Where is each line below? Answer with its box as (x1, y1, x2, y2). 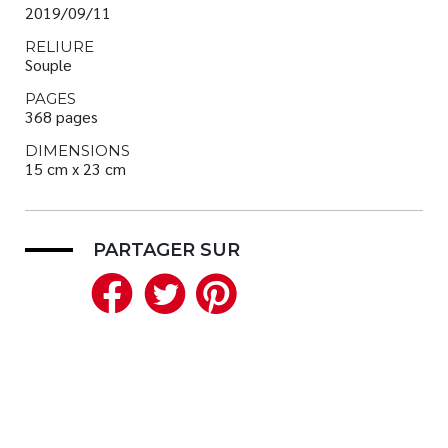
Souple (25, 54, 72, 76)
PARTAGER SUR (93, 239, 240, 262)
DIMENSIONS (25, 141, 130, 161)
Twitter (194, 263, 322, 319)
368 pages (25, 106, 98, 128)
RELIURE (25, 37, 94, 57)
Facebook (141, 263, 319, 319)
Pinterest (245, 263, 412, 319)
